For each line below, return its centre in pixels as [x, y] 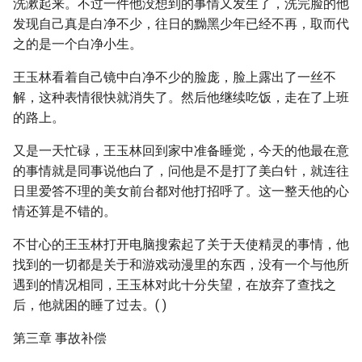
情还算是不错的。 [65, 211]
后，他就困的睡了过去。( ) [90, 305]
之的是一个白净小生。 [78, 44]
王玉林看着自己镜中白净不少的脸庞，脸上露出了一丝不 [175, 77]
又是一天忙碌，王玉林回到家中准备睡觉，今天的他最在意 [181, 151]
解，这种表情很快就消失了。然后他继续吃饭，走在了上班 [181, 97]
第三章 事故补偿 [60, 338]
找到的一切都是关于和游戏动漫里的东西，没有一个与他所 [181, 265]
